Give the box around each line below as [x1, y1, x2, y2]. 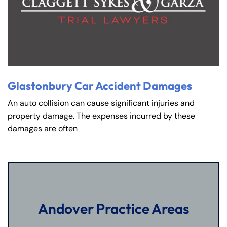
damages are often [8, 123, 78, 134]
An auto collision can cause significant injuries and [8, 98, 195, 109]
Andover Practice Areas [38, 200, 189, 218]
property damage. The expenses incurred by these [8, 110, 195, 122]
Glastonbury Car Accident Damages [8, 79, 192, 93]
